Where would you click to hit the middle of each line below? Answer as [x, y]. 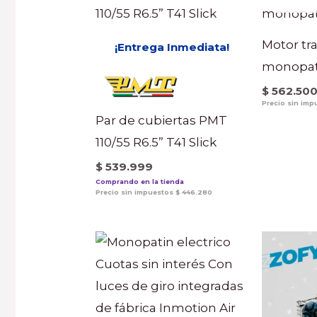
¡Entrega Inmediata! [172, 47]
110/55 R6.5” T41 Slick [156, 143]
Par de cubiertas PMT [162, 121]
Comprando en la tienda [140, 181]
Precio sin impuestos [136, 192]
